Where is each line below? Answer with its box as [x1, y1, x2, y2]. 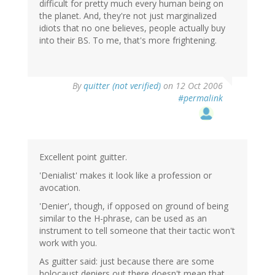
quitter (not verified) [83, 80, 161, 92]
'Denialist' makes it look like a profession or [39, 169, 212, 182]
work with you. [39, 237, 97, 249]
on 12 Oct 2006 [161, 80, 223, 92]
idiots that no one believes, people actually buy [39, 22, 225, 34]
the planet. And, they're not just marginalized [39, 10, 217, 22]
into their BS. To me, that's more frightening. [39, 34, 217, 47]
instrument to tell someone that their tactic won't [39, 225, 235, 237]
